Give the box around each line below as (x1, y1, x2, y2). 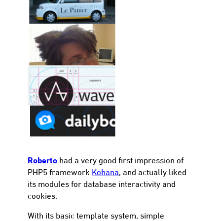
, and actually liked (119, 167, 186, 177)
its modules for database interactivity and (28, 179, 176, 189)
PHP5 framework (28, 167, 92, 177)
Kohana (92, 167, 119, 177)
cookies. (28, 190, 57, 201)
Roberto (28, 154, 57, 165)
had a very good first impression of (59, 155, 184, 165)
